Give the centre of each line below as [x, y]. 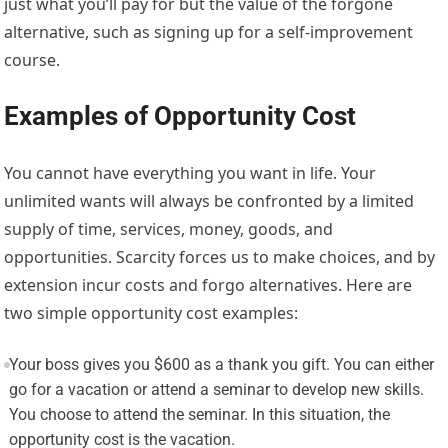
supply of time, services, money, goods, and [169, 229]
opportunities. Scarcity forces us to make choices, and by [220, 257]
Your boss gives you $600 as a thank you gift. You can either [221, 365]
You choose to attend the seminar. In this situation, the [199, 415]
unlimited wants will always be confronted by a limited [209, 201]
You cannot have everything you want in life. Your [190, 173]
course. [32, 60]
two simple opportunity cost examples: [151, 313]
